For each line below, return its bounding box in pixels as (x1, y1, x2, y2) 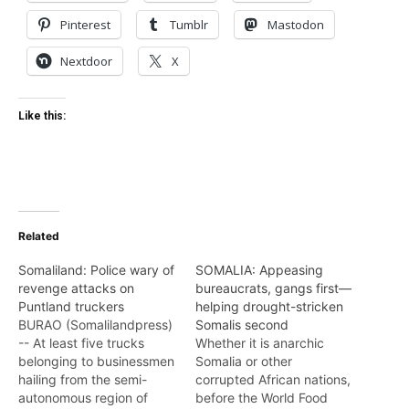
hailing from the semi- (18, 372, 147, 387)
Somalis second (195, 317, 288, 332)
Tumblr (170, 16, 208, 33)
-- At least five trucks (18, 335, 144, 351)
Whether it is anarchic (195, 335, 324, 351)
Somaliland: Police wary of (18, 262, 174, 278)
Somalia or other (195, 353, 292, 369)
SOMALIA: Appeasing (195, 262, 323, 278)
